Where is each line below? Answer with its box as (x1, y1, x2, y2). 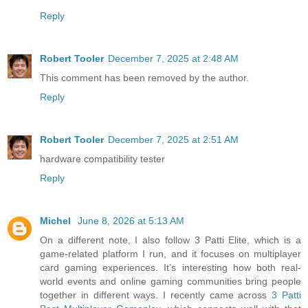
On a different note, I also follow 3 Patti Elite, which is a (40, 234, 301, 245)
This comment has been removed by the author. (40, 72, 249, 83)
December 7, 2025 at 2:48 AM (108, 53, 239, 64)
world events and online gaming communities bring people (40, 275, 301, 287)
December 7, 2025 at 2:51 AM (108, 133, 239, 145)
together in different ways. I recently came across (40, 289, 272, 300)
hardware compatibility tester (40, 153, 165, 164)
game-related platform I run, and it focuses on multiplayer (40, 247, 301, 259)
